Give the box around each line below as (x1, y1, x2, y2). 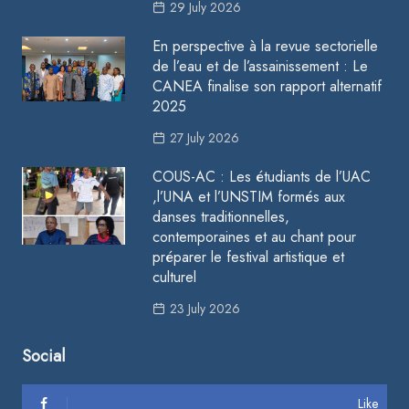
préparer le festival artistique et (152, 246, 345, 267)
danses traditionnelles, (152, 206, 290, 227)
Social (21, 344, 65, 368)
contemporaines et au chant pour (152, 226, 357, 247)
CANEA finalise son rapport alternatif (152, 76, 383, 97)
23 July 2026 (170, 299, 241, 318)
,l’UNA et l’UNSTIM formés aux (152, 186, 346, 207)
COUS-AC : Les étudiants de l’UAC (152, 166, 372, 187)
